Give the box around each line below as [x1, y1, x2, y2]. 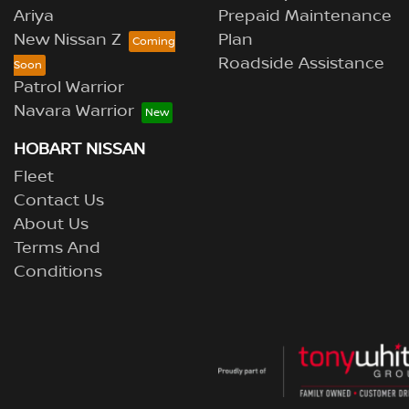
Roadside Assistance [218, 54, 384, 74]
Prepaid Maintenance [218, 6, 392, 26]
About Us [14, 215, 89, 235]
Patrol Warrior [14, 78, 124, 98]
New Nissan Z [14, 30, 121, 50]
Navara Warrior [14, 101, 134, 121]
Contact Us [14, 191, 104, 211]
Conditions [14, 262, 102, 282]
